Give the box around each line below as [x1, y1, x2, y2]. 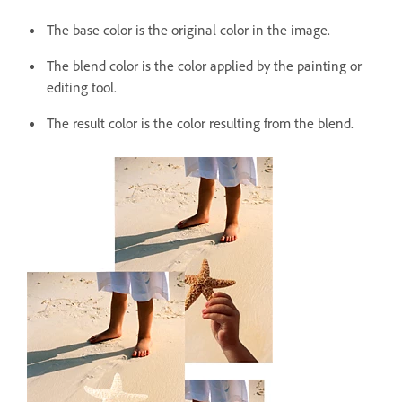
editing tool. [47, 77, 117, 96]
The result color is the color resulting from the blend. [47, 113, 354, 132]
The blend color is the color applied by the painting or [47, 56, 362, 74]
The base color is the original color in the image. [47, 20, 330, 39]
